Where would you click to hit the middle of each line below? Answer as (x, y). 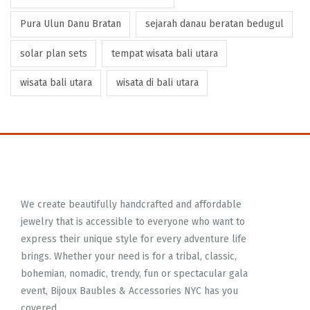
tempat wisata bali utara (164, 53)
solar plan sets (53, 53)
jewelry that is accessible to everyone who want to (133, 222)
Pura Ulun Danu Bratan (70, 24)
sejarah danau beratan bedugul (214, 24)
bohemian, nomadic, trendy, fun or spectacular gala (134, 274)
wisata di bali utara (157, 82)
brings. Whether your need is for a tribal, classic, (129, 257)
